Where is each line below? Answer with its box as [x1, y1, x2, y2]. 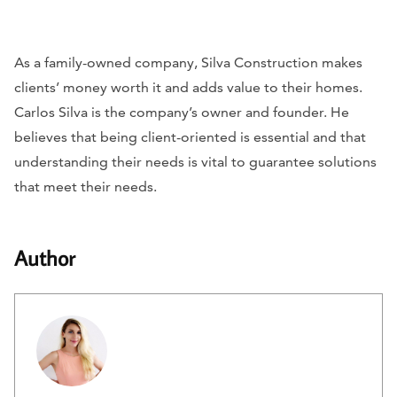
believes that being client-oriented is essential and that [14, 128, 366, 146]
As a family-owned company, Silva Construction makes [14, 54, 362, 72]
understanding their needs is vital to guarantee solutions [14, 153, 377, 171]
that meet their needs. [14, 178, 157, 196]
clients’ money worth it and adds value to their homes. [14, 79, 362, 97]
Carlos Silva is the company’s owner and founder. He [14, 104, 349, 121]
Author [14, 244, 75, 272]
